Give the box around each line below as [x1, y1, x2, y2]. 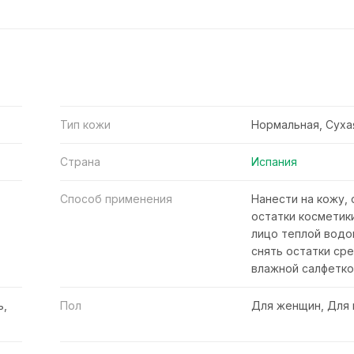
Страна [59, 154, 100, 168]
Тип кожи [59, 117, 111, 131]
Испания [251, 154, 298, 168]
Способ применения [59, 191, 172, 205]
